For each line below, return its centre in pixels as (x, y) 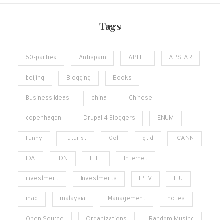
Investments (99, 179)
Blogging (79, 78)
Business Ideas (47, 98)
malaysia (73, 199)
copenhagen (43, 119)
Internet (136, 159)
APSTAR (180, 58)
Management (126, 199)
